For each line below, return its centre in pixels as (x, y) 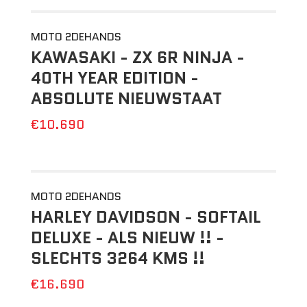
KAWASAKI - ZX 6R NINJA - (137, 57)
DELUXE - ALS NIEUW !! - (127, 237)
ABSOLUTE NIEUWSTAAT (126, 98)
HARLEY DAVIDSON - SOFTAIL (146, 217)
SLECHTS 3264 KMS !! (118, 258)
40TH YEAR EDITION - (114, 78)
